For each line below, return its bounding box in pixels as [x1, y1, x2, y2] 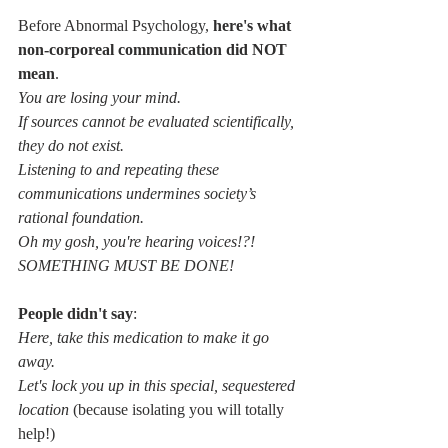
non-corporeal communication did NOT [18, 41, 291, 59]
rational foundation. [18, 209, 144, 227]
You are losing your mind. [18, 89, 181, 107]
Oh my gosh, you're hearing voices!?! [18, 233, 259, 251]
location [18, 401, 73, 419]
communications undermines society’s [18, 185, 260, 203]
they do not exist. [18, 137, 124, 155]
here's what [213, 17, 295, 35]
